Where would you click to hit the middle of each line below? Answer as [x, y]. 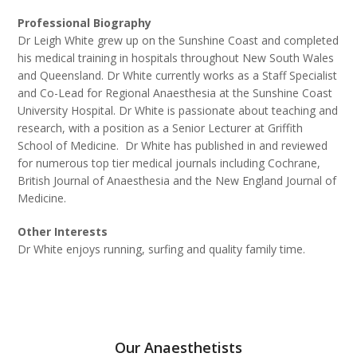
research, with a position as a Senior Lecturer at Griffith [161, 128]
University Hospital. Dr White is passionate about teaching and [178, 110]
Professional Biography [85, 23]
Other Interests [63, 231]
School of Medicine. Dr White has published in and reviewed [173, 145]
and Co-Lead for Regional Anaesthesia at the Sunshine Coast [175, 93]
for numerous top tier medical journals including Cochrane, [169, 163]
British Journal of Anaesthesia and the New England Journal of [177, 180]
